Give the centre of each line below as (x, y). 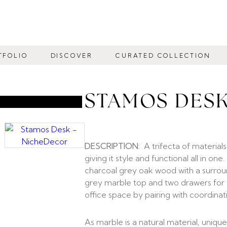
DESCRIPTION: (112, 146)
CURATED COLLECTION (163, 55)
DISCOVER (72, 55)
